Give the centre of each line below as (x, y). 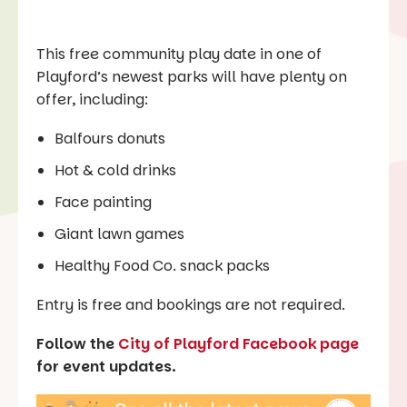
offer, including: (92, 99)
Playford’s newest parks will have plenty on (192, 76)
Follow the (77, 343)
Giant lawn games (119, 233)
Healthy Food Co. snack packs (162, 265)
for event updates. (106, 366)
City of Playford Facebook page (238, 343)
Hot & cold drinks (115, 170)
